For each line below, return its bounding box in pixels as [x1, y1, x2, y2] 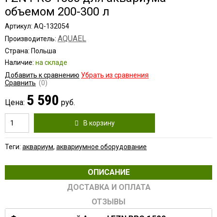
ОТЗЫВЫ [92, 197, 125, 206]
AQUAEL [58, 34, 86, 43]
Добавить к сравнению [5, 71, 79, 79]
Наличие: [5, 59, 35, 66]
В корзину [83, 119, 115, 127]
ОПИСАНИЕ [87, 168, 130, 177]
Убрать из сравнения [81, 71, 149, 79]
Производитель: [5, 35, 58, 43]
